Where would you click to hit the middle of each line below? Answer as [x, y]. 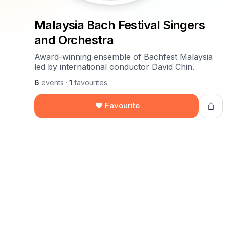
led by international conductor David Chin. [114, 67]
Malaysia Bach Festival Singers [120, 25]
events [51, 83]
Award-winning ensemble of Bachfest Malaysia [124, 57]
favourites [90, 83]
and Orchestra [74, 40]
